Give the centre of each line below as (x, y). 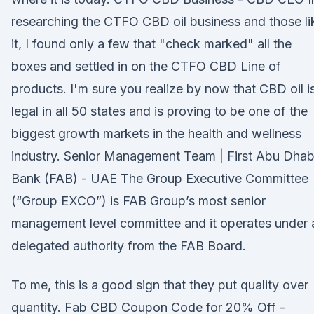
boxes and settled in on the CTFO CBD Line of (146, 66)
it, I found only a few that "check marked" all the (151, 44)
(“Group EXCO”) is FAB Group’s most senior (138, 201)
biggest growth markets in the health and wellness (156, 134)
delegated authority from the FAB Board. (129, 246)
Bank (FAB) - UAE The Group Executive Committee (160, 178)
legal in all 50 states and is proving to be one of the (159, 111)
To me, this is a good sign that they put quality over (160, 285)
